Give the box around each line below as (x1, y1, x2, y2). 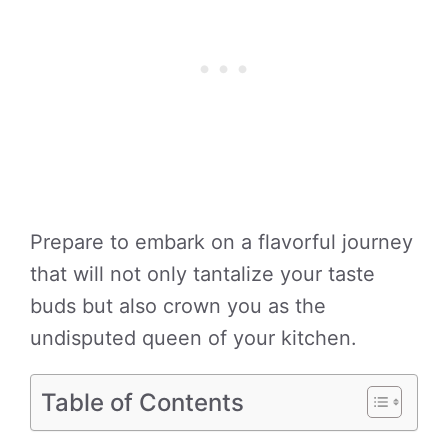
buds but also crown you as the (30, 294, 326, 318)
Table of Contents (41, 387, 244, 417)
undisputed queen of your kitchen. (30, 326, 357, 350)
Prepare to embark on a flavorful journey (30, 230, 413, 254)
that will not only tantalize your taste (30, 262, 375, 286)
